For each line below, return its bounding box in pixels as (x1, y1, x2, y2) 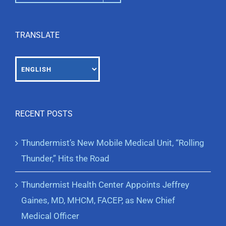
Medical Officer (21, 211, 79, 221)
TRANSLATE (15, 30, 60, 40)
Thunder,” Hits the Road (21, 153, 109, 164)
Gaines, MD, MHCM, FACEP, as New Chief (21, 195, 175, 206)
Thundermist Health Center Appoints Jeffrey (21, 180, 189, 190)
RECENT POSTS (15, 109, 73, 119)
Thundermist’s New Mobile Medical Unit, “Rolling (21, 138, 204, 148)
